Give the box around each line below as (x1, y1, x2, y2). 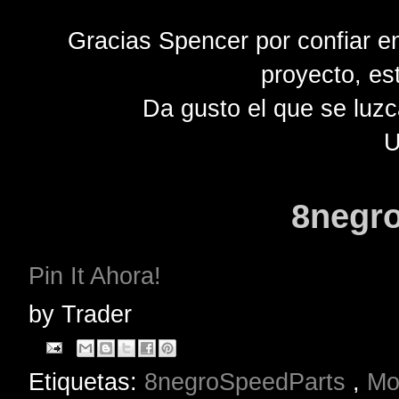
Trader (61, 300, 132, 329)
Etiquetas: (28, 367, 144, 395)
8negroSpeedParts (144, 367, 353, 395)
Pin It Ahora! (28, 262, 168, 290)
